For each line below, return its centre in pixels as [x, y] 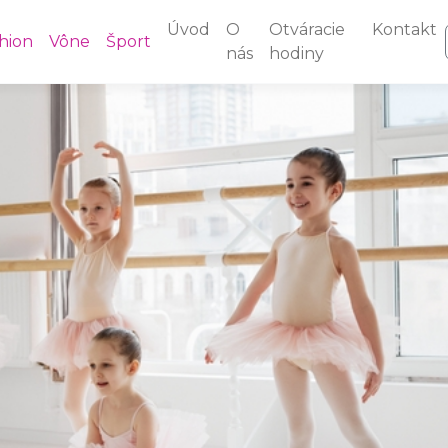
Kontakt [405, 29]
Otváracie [307, 29]
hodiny [296, 53]
